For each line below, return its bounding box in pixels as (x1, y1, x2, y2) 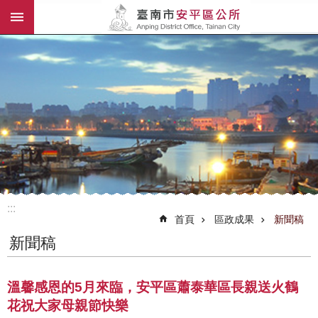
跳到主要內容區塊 (7, 8, 98, 20)
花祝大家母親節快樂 (7, 298, 128, 313)
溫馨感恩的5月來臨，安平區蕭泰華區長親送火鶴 (7, 280, 298, 295)
